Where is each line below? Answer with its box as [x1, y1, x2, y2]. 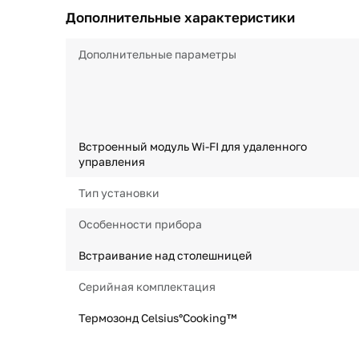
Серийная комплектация [79, 280, 216, 293]
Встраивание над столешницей [79, 248, 252, 262]
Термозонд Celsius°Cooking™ [79, 311, 236, 325]
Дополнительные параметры [79, 47, 236, 61]
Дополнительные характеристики [66, 9, 295, 26]
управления [79, 155, 145, 168]
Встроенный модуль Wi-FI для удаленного [79, 139, 307, 153]
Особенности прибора [79, 217, 202, 231]
